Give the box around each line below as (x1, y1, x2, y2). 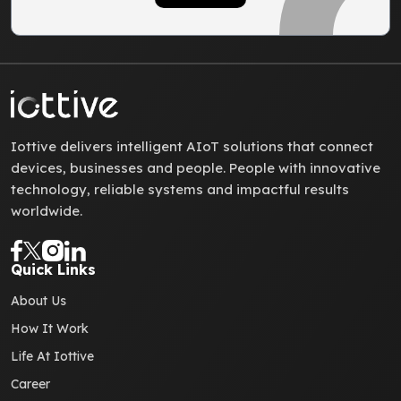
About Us (11, 293, 66, 310)
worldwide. (11, 202, 82, 220)
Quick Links (11, 260, 96, 279)
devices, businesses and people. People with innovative (11, 159, 380, 177)
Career (11, 376, 50, 393)
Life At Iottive (11, 348, 94, 365)
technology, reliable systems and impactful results (11, 181, 349, 199)
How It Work (11, 320, 89, 337)
